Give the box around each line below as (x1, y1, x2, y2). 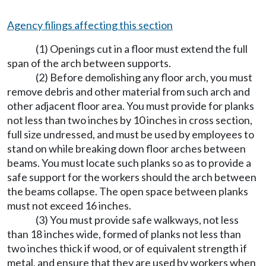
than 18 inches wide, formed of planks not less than (7, 227, 241, 240)
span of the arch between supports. (7, 56, 171, 69)
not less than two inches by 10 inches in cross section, (7, 113, 252, 126)
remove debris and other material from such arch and (7, 85, 250, 98)
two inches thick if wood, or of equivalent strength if (7, 242, 247, 255)
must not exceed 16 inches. (7, 199, 131, 212)
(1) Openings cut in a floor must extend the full (36, 42, 248, 55)
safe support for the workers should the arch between (7, 170, 256, 183)
